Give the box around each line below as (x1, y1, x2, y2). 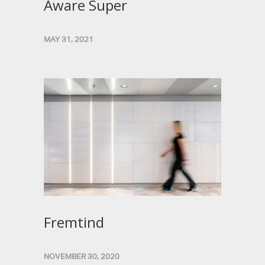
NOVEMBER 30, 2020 (44, 252, 119, 261)
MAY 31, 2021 (44, 35, 93, 44)
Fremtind (44, 212, 104, 232)
